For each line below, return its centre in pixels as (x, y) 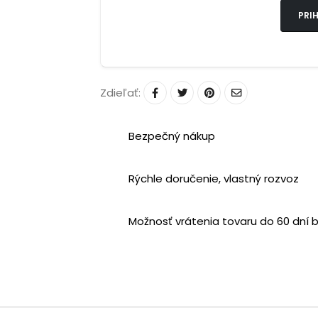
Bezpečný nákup (172, 136)
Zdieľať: (122, 92)
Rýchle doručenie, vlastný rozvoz (214, 178)
